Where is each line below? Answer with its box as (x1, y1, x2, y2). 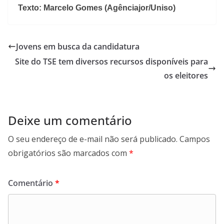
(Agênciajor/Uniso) (104, 3, 175, 12)
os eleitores (164, 69, 208, 81)
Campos (179, 133, 210, 144)
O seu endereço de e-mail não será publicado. (8, 133, 177, 144)
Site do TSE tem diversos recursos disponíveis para (15, 55, 208, 67)
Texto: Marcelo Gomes (18, 3, 102, 12)
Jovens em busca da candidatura (16, 40, 139, 52)
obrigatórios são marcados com (8, 147, 129, 158)
